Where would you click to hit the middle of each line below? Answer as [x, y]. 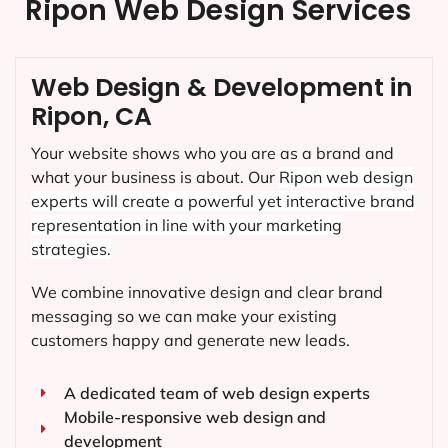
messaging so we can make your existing [184, 316]
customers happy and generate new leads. [190, 340]
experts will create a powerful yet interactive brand [223, 201]
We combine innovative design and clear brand [207, 292]
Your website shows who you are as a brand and [212, 153]
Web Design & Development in [222, 88]
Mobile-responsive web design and [194, 417]
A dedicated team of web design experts [216, 393]
